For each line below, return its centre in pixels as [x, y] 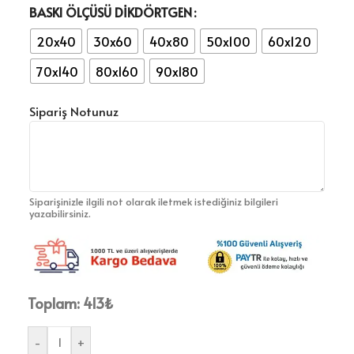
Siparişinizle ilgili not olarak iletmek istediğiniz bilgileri [154, 201]
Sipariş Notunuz [74, 111]
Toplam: [54, 303]
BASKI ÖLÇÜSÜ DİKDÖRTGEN [111, 11]
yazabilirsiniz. [60, 213]
